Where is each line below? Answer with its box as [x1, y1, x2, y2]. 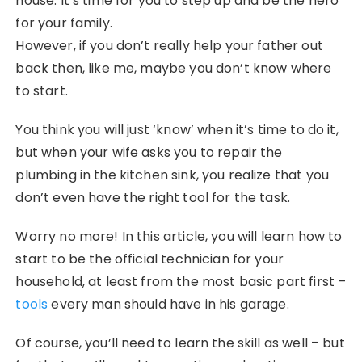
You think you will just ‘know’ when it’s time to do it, [15, 120, 339, 140]
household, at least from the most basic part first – [15, 272, 347, 292]
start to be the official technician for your [15, 250, 284, 269]
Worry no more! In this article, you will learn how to [15, 227, 343, 246]
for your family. [15, 14, 112, 33]
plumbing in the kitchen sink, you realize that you [15, 166, 329, 185]
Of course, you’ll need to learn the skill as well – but [15, 334, 345, 353]
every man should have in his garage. [51, 295, 289, 314]
